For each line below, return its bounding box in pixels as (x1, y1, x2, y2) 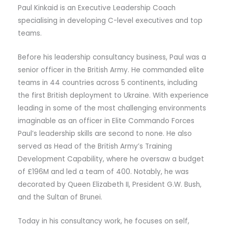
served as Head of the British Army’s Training (18, 141, 172, 152)
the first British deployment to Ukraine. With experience (18, 91, 209, 101)
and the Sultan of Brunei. (18, 192, 102, 203)
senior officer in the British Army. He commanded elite (18, 65, 204, 75)
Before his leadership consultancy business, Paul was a (18, 52, 206, 63)
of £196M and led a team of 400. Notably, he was (18, 167, 189, 177)
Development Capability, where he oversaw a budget (18, 154, 204, 164)
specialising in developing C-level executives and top (18, 16, 203, 26)
